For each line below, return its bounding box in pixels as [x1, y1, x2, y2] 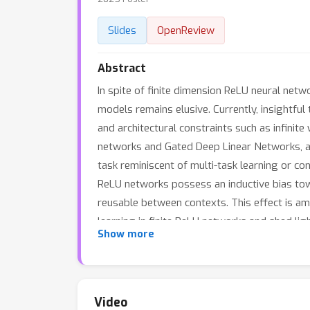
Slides [108, 24, 136, 37]
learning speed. [98, 233, 170, 247]
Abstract [98, 61, 146, 75]
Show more [98, 228, 154, 241]
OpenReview [157, 24, 215, 37]
